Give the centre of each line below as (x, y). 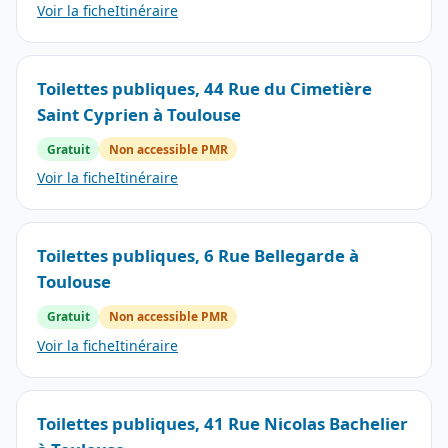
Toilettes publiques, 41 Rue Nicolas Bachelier (222, 424)
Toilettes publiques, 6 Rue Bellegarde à (198, 256)
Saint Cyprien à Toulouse (139, 114)
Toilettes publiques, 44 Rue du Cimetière (204, 88)
